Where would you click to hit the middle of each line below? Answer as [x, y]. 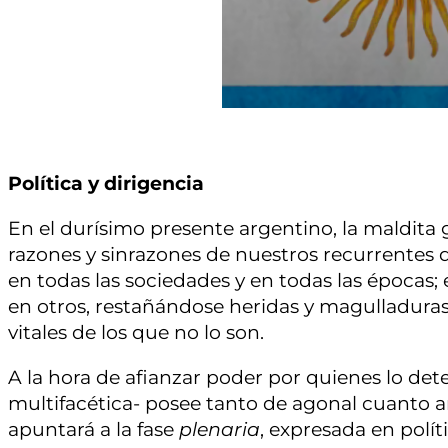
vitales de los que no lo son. [136, 332]
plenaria [219, 429]
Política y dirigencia [106, 184]
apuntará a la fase [93, 429]
